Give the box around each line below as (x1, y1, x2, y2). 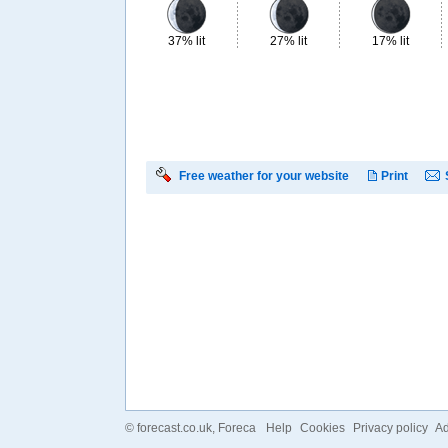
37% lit (168, 34, 205, 48)
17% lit (372, 34, 409, 48)
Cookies (299, 421, 345, 435)
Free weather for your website (178, 169, 349, 183)
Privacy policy (352, 421, 428, 435)
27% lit (270, 34, 307, 48)
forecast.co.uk (136, 421, 212, 435)
